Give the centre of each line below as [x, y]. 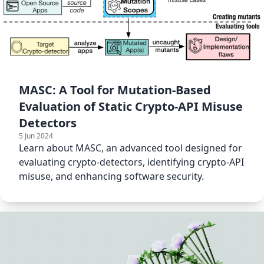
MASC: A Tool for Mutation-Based [115, 90]
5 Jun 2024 [36, 136]
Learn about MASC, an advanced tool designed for [131, 148]
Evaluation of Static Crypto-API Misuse [131, 107]
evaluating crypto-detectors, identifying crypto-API [131, 162]
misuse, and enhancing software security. [111, 176]
